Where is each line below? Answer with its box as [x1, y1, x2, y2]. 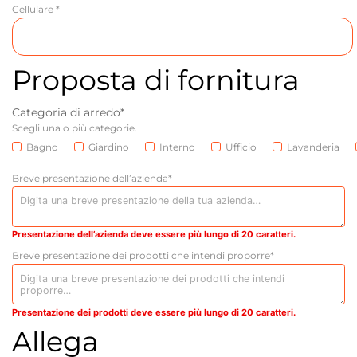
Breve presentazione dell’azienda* [12, 171, 172, 184]
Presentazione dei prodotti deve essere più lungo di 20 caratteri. [12, 306, 296, 318]
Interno [159, 140, 195, 153]
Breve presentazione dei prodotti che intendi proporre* [12, 249, 274, 262]
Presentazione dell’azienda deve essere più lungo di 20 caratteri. [12, 229, 296, 241]
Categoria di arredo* [12, 104, 124, 120]
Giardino [88, 140, 129, 153]
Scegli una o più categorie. [12, 121, 137, 134]
